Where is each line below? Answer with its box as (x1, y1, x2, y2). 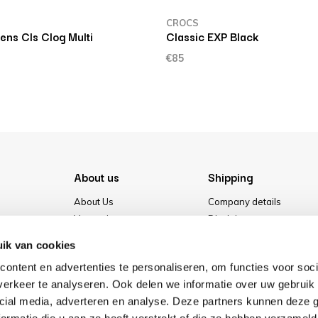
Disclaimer (207, 213, 254, 224)
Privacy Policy (207, 247, 269, 258)
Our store (73, 247, 114, 258)
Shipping (207, 168, 253, 185)
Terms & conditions (207, 230, 290, 241)
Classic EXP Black (165, 28, 258, 45)
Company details (207, 196, 281, 207)
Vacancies (73, 213, 119, 224)
